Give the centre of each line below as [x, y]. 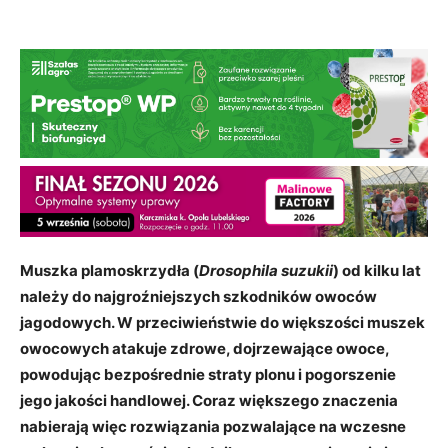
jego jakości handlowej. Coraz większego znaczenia [209, 400]
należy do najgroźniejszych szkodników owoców [198, 296]
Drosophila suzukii [266, 270]
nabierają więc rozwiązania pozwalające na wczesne [213, 426]
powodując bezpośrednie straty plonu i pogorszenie [208, 374]
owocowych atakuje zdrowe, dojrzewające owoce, [204, 348]
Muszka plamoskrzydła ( [109, 270]
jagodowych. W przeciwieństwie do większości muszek [222, 322]
